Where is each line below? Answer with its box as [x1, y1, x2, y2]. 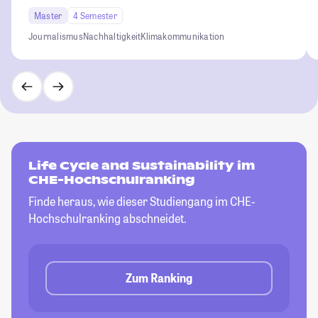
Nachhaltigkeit [82, 31, 141, 43]
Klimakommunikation [141, 31, 225, 43]
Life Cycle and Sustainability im [28, 158, 255, 174]
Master [34, 10, 62, 22]
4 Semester [73, 10, 117, 22]
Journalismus [28, 31, 83, 43]
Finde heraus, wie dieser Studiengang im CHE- [28, 194, 255, 209]
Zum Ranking [126, 270, 192, 286]
